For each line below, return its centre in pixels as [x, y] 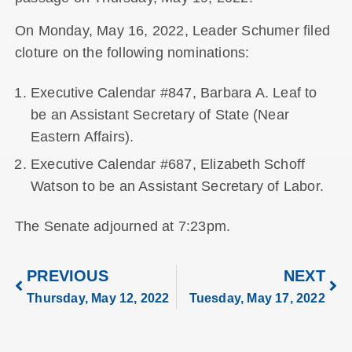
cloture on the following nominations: [132, 52]
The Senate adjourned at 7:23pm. [123, 227]
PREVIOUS [68, 276]
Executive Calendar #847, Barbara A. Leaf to [174, 92]
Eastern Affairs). [82, 136]
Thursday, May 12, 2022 [98, 298]
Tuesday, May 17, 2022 [257, 298]
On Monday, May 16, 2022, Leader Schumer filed [172, 30]
